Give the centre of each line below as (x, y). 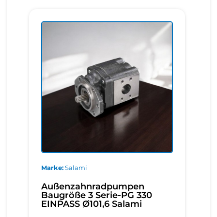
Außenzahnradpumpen (93, 187)
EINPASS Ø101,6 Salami (92, 204)
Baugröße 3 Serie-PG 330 (97, 195)
